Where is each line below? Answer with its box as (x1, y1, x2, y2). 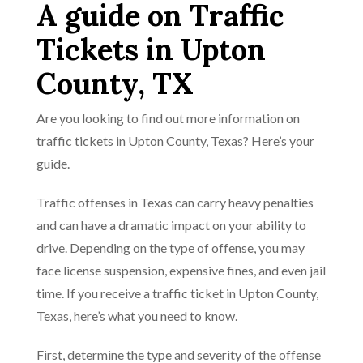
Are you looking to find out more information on (36, 110, 300, 126)
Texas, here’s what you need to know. (36, 308, 237, 323)
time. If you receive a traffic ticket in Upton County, (36, 285, 318, 301)
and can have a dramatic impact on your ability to (36, 217, 306, 233)
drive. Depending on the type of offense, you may (36, 240, 305, 255)
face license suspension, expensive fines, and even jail (36, 263, 326, 278)
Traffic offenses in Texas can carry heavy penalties (36, 194, 314, 210)
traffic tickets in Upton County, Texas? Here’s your (36, 133, 314, 148)
